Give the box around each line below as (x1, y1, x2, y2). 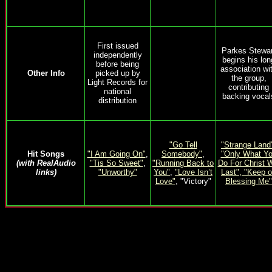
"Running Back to (152, 158, 214, 168)
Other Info (27, 69, 65, 78)
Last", (221, 168, 244, 177)
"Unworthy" (98, 168, 137, 177)
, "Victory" (175, 177, 211, 186)
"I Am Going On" (87, 149, 146, 158)
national (104, 87, 131, 96)
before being (96, 59, 139, 69)
